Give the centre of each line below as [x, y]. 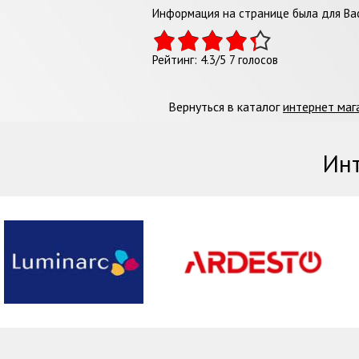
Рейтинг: [176, 60]
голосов [256, 60]
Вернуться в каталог [226, 107]
